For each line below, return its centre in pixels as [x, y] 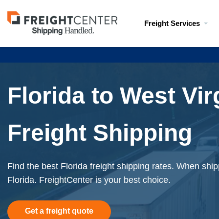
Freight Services [172, 23]
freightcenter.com [41, 32]
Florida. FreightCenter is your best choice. [89, 180]
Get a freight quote [59, 211]
